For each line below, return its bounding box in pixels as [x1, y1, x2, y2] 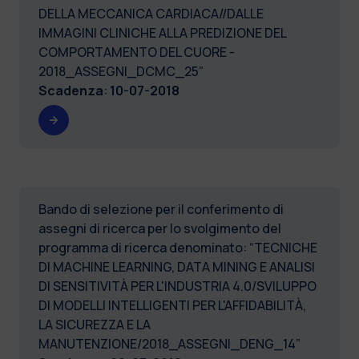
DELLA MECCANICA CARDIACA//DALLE [38, 4, 264, 22]
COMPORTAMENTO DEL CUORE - [38, 42, 235, 61]
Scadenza [38, 81, 103, 99]
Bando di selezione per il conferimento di [38, 200, 284, 218]
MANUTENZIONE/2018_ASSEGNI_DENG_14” [38, 334, 301, 353]
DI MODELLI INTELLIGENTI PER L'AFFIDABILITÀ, [38, 296, 306, 314]
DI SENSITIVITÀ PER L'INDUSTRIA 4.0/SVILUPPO [38, 276, 317, 295]
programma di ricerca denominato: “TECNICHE [38, 238, 317, 256]
